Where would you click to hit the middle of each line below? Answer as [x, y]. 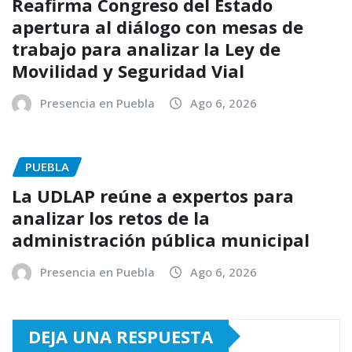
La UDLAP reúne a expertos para [153, 195]
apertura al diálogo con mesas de [158, 27]
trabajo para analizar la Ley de [146, 49]
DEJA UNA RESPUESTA [121, 336]
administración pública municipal [161, 239]
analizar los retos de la [111, 217]
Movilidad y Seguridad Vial [128, 71]
